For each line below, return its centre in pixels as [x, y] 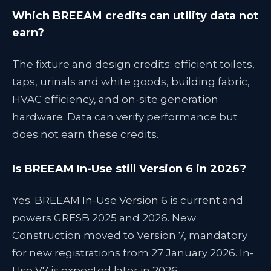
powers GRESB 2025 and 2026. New [104, 218]
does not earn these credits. [85, 134]
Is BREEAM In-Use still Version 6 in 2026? [129, 169]
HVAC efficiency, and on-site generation [115, 99]
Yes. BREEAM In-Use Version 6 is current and [128, 200]
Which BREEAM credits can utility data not [135, 16]
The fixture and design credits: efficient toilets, [133, 64]
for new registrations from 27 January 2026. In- [133, 253]
